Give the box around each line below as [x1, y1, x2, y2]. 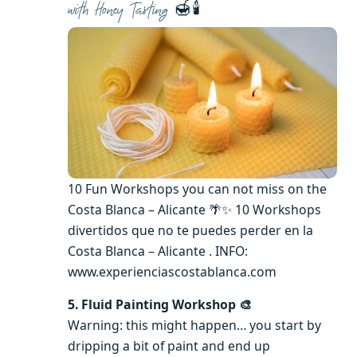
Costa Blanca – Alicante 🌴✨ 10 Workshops [68, 201, 321, 219]
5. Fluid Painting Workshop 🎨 [68, 296, 252, 314]
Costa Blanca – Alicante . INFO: [68, 242, 248, 261]
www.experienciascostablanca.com [68, 263, 277, 281]
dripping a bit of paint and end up [68, 337, 270, 355]
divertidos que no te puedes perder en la [68, 222, 313, 240]
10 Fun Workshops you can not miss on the [68, 180, 327, 198]
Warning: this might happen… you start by [68, 316, 321, 335]
